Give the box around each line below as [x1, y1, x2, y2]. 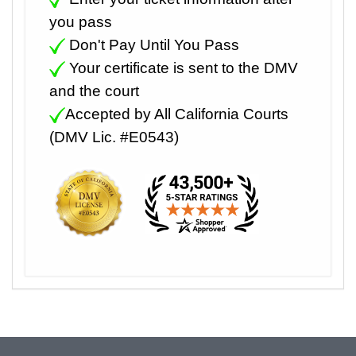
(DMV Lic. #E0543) [49, 128, 179, 145]
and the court [49, 82, 139, 99]
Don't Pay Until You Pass [65, 36, 239, 53]
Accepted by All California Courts [65, 105, 288, 122]
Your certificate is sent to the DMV [65, 59, 298, 76]
